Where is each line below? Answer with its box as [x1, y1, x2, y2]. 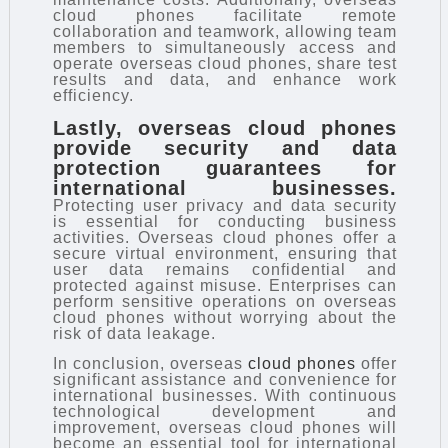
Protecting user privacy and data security [52, 196, 398, 214]
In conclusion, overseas [52, 354, 248, 372]
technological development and [52, 402, 398, 420]
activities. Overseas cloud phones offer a [52, 228, 398, 246]
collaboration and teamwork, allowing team [52, 23, 398, 41]
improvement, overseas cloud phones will [52, 418, 398, 436]
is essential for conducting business [52, 212, 398, 230]
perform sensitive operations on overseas [52, 292, 398, 310]
